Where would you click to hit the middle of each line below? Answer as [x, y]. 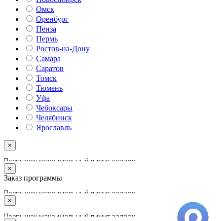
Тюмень [49, 88]
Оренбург [52, 19]
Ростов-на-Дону [63, 49]
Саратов [50, 69]
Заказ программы [33, 178]
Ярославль [54, 128]
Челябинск [54, 118]
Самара [48, 59]
